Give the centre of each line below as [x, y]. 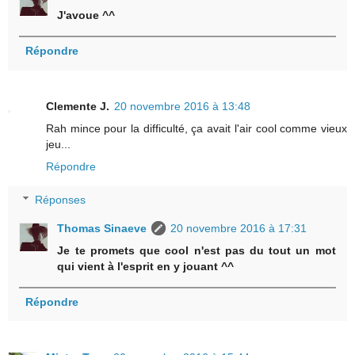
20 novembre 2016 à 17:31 [239, 228]
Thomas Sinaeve [102, 228]
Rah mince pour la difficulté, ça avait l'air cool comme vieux [197, 129]
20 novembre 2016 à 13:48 [182, 107]
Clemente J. [78, 107]
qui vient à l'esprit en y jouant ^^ [146, 266]
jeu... [58, 145]
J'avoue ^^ [86, 15]
